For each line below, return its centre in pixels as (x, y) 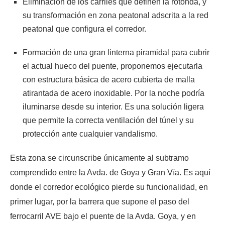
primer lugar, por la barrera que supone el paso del (100, 201)
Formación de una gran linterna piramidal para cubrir (116, 52)
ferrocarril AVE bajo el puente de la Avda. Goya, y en (103, 216)
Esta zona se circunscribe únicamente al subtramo (99, 158)
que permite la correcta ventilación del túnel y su (108, 120)
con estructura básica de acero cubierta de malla (109, 79)
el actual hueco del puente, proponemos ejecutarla (113, 66)
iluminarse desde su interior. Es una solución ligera (113, 106)
